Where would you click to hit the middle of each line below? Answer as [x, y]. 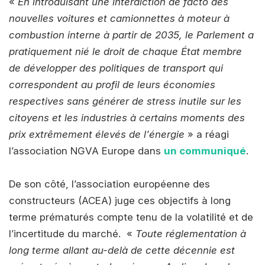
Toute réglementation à [191, 233]
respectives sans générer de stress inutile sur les [125, 101]
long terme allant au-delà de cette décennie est [122, 250]
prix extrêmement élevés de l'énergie [98, 134]
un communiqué [205, 151]
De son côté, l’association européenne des [109, 184]
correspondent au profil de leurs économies [112, 84]
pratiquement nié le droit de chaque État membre [125, 51]
